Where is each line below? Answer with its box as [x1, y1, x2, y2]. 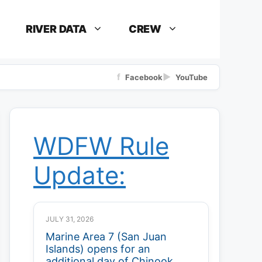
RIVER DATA [25, 23, 87, 35]
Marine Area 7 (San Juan [46, 230, 167, 243]
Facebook [125, 72, 163, 82]
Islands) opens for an [46, 243, 150, 255]
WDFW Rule [33, 131, 169, 161]
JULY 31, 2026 [46, 215, 94, 223]
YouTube [175, 72, 208, 82]
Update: [33, 160, 126, 190]
